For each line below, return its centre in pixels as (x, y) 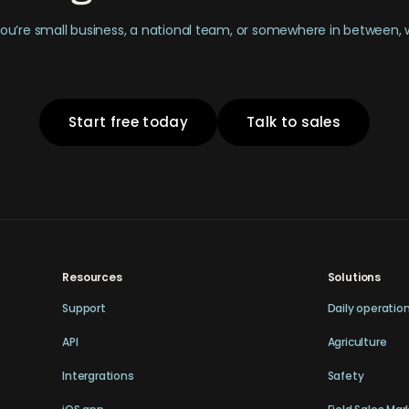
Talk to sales (294, 121)
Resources (92, 277)
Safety (346, 375)
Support (84, 308)
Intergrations (98, 375)
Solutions (354, 277)
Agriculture (357, 341)
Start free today (128, 121)
